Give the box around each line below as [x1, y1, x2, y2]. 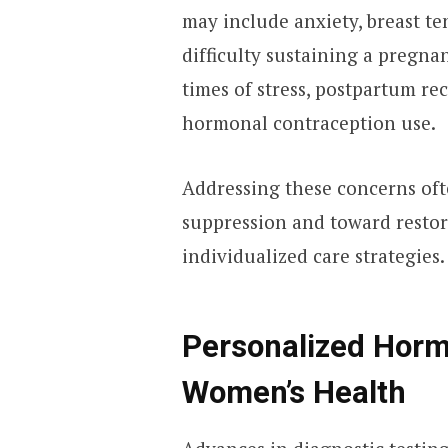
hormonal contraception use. [181, 110, 436, 136]
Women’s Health [181, 373, 406, 411]
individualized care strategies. [181, 243, 445, 269]
